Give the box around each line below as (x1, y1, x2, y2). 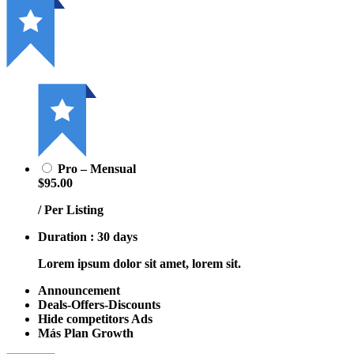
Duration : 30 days (38, 229, 137, 243)
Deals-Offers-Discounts (38, 297, 160, 311)
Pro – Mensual (58, 161, 136, 175)
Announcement (38, 283, 120, 297)
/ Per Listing (38, 202, 104, 217)
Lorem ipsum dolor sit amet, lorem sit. (38, 256, 241, 270)
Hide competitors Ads (38, 311, 153, 326)
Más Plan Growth (38, 326, 134, 340)
